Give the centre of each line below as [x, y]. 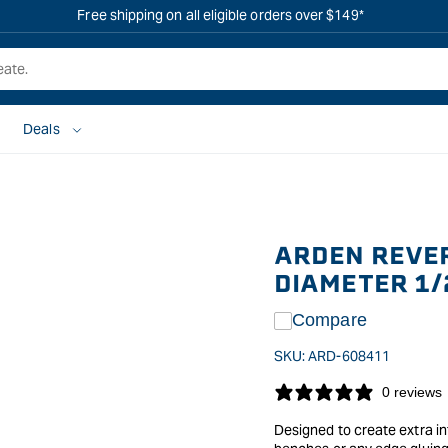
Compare [329, 320]
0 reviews [412, 392]
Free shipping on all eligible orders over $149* [220, 15]
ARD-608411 [349, 356]
